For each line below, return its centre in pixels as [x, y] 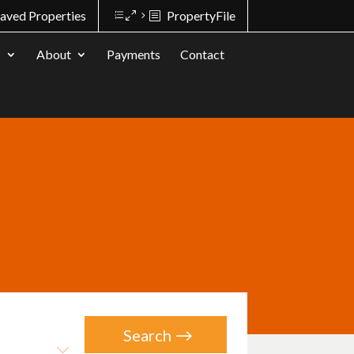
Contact [203, 54]
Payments [134, 54]
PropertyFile [201, 15]
